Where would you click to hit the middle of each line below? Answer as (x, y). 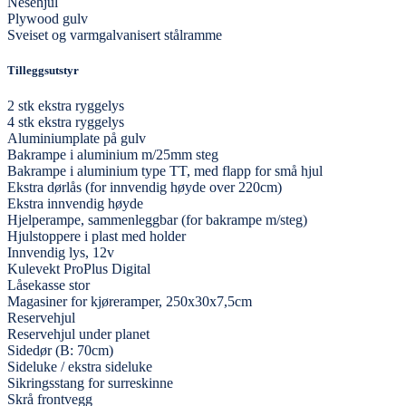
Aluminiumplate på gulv (77, 138)
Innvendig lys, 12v (61, 252)
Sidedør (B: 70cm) (60, 350)
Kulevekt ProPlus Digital (79, 268)
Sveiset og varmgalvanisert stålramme (115, 34)
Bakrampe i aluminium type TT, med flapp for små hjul (165, 170)
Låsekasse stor (48, 285)
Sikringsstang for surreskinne (90, 382)
